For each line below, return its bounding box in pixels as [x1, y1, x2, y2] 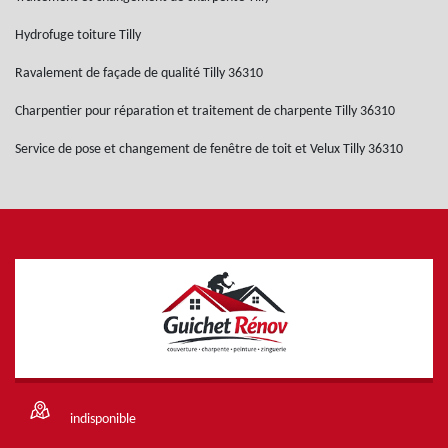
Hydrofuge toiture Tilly [15, 28, 141, 43]
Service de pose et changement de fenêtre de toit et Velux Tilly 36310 [15, 142, 403, 157]
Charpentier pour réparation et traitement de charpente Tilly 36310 [15, 104, 395, 119]
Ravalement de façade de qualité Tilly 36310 [15, 66, 263, 81]
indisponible [70, 412, 136, 427]
